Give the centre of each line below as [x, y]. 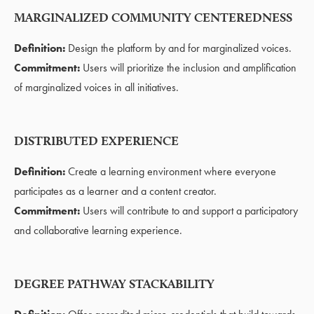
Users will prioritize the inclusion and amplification [188, 67]
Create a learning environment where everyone [172, 171]
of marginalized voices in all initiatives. [96, 87]
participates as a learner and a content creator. [115, 191]
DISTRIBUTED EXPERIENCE [96, 140]
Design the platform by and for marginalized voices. [178, 48]
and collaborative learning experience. [98, 230]
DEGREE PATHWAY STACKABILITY [114, 283]
